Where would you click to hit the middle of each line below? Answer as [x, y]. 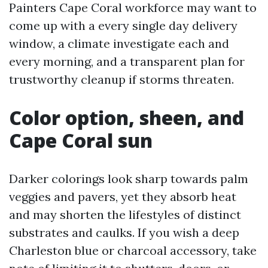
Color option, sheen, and [127, 118]
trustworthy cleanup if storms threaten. [121, 79]
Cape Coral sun [81, 140]
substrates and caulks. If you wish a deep [124, 232]
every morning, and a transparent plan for [127, 61]
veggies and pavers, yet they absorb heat [123, 197]
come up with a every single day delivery [123, 25]
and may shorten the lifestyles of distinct [125, 214]
